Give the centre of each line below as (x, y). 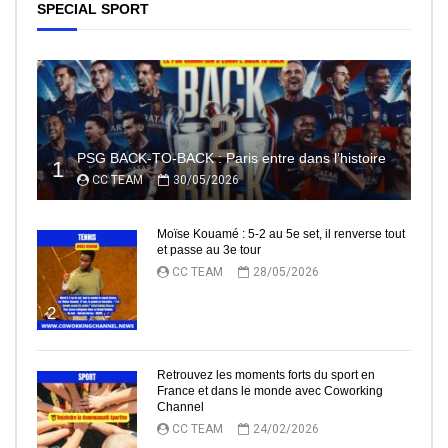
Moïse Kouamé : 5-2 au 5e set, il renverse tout (281, 234)
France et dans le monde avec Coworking (270, 391)
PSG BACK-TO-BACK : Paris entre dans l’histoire (231, 158)
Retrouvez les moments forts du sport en (266, 375)
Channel (180, 407)
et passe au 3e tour (209, 250)
